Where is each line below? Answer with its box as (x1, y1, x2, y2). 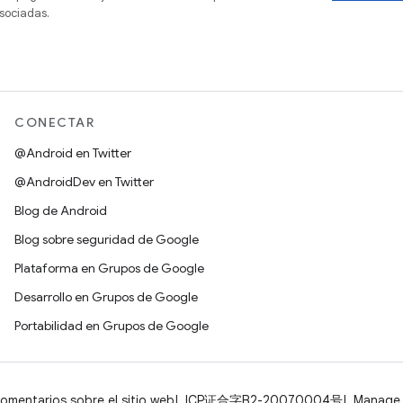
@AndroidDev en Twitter (14, 174, 154, 190)
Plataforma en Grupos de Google (14, 260, 204, 276)
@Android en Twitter (14, 145, 131, 161)
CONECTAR (14, 114, 94, 130)
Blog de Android (14, 202, 107, 219)
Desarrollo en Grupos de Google (14, 289, 198, 305)
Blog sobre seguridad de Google (14, 231, 199, 247)
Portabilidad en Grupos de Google (14, 318, 209, 334)
